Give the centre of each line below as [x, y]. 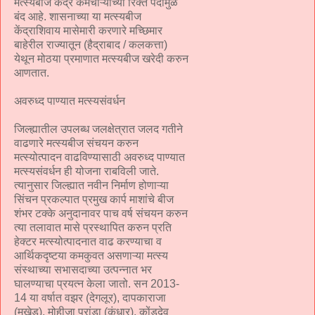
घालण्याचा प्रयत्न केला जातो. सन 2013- [97, 283]
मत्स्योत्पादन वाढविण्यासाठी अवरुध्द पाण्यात [99, 157]
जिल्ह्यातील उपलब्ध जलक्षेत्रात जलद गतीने [98, 129]
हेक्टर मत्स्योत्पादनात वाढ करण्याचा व [88, 241]
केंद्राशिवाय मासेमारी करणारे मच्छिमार [88, 30]
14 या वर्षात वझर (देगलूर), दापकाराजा [90, 297]
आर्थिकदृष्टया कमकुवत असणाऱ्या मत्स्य [91, 255]
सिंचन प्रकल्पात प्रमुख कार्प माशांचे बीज [94, 199]
